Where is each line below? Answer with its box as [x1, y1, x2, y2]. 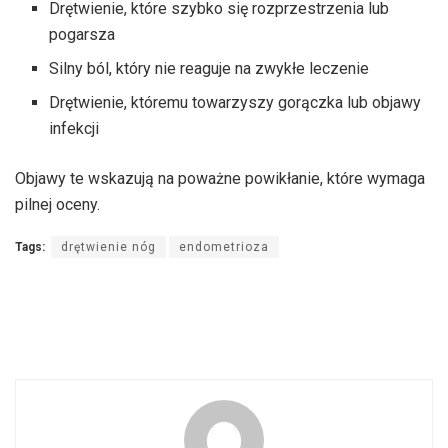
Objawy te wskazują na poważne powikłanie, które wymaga [15, 168, 425, 188]
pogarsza [49, 24, 116, 44]
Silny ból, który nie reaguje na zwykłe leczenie [49, 58, 370, 78]
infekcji [49, 118, 100, 138]
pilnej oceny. [15, 194, 100, 214]
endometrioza [179, 239, 269, 254]
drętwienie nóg [61, 239, 156, 254]
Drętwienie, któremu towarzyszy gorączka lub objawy [49, 92, 422, 112]
